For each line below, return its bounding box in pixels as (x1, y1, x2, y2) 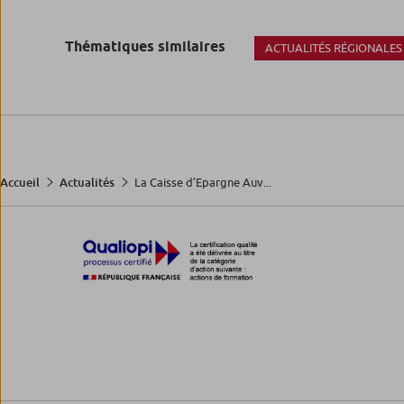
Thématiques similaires (65, 38, 225, 56)
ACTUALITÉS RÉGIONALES (265, 40, 402, 55)
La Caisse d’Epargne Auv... (134, 174, 271, 189)
